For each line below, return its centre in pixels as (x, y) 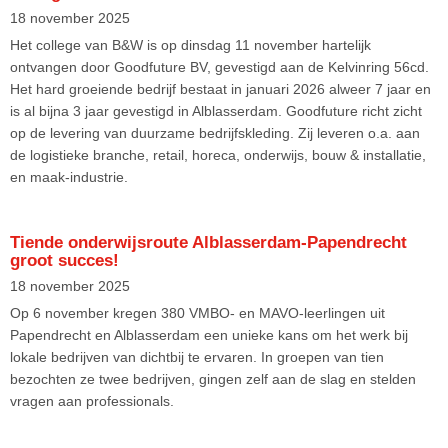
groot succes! (64, 260)
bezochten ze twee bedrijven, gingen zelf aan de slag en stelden (213, 378)
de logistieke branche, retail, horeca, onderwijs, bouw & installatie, (218, 154)
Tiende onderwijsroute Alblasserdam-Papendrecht (208, 242)
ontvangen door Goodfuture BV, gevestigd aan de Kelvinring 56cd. (219, 66)
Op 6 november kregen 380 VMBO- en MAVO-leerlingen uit (197, 312)
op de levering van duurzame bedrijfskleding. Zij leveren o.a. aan (215, 132)
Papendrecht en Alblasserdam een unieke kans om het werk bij (209, 334)
